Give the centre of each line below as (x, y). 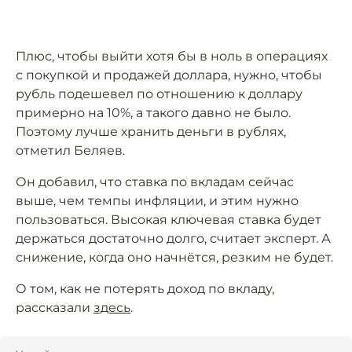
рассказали (55, 308)
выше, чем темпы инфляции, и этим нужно (157, 201)
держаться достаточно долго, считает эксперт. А (173, 239)
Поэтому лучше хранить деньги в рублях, (151, 132)
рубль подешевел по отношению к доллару (159, 94)
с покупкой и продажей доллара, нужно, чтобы (169, 75)
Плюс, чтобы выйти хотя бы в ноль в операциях (172, 57)
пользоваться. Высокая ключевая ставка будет (169, 220)
